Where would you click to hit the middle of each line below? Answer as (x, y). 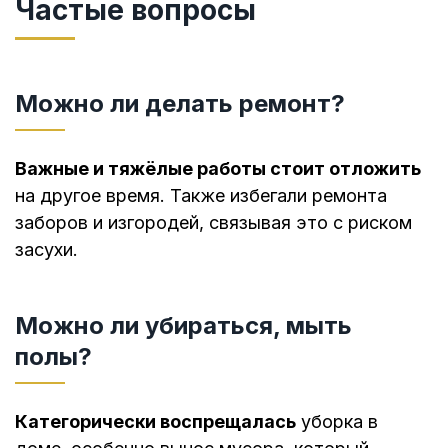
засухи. (46, 249)
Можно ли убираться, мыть (183, 326)
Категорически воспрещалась (155, 422)
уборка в (337, 422)
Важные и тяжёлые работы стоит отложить (218, 168)
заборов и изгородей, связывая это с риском (213, 222)
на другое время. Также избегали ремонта (201, 195)
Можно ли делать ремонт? (180, 103)
